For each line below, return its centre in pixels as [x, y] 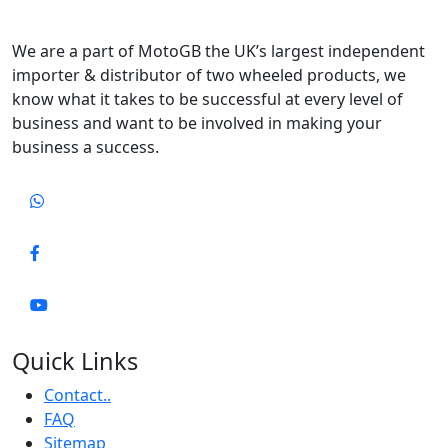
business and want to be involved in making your [197, 123]
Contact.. [77, 395]
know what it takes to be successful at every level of [207, 99]
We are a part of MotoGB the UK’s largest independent [218, 51]
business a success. [85, 147]
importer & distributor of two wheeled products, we [209, 75]
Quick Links [75, 361]
